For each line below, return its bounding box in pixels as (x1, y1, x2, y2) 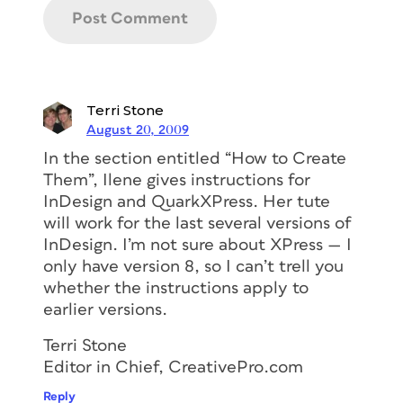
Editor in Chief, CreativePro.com (43, 358, 303, 376)
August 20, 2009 (86, 122, 189, 137)
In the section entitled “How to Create (43, 149, 346, 167)
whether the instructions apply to (43, 279, 309, 297)
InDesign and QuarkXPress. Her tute (43, 193, 330, 210)
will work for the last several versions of (43, 214, 352, 232)
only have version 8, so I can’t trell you (43, 257, 344, 275)
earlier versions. (43, 300, 167, 318)
